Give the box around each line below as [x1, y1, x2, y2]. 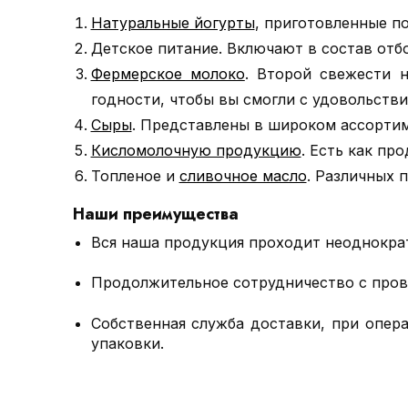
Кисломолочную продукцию [90, 140, 301, 159]
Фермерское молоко [90, 64, 245, 83]
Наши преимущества [72, 201, 239, 226]
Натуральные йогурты [90, 13, 255, 32]
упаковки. [90, 333, 164, 352]
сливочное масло [178, 166, 307, 185]
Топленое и [90, 166, 179, 185]
